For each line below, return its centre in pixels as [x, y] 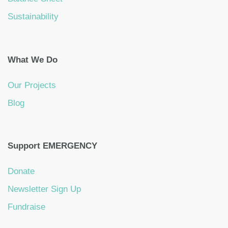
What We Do [33, 60]
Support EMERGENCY [52, 146]
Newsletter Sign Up [44, 189]
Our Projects [32, 85]
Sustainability [33, 17]
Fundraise [26, 207]
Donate [21, 172]
